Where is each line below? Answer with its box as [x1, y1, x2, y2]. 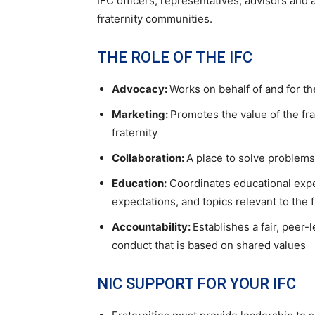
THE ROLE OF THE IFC [97, 49, 252, 66]
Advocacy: [112, 82, 169, 96]
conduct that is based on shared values [112, 238, 306, 252]
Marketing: [112, 108, 170, 121]
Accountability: [112, 220, 193, 233]
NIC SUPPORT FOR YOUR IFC [97, 275, 296, 292]
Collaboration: [112, 151, 186, 165]
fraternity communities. [97, 12, 212, 25]
